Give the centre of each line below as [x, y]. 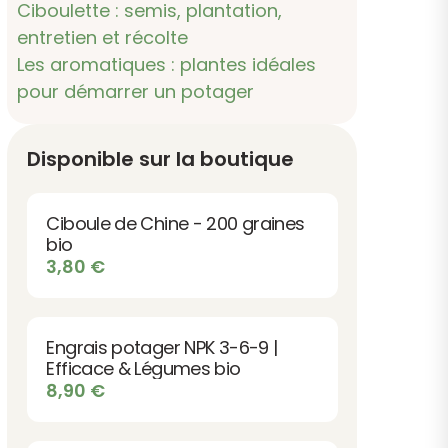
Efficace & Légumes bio [143, 368]
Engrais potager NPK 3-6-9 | [162, 347]
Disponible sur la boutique [160, 158]
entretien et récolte [103, 37]
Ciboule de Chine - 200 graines [175, 223]
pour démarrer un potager [136, 91]
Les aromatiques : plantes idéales [167, 64]
